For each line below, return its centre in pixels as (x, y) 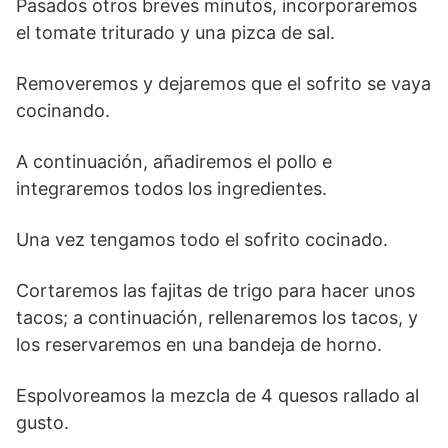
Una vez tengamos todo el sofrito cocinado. (204, 240)
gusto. (45, 423)
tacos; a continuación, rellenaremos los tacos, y (217, 318)
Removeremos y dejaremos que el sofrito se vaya (223, 84)
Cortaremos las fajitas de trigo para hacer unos (215, 291)
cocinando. (65, 111)
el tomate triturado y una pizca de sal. (178, 33)
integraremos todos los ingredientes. (174, 189)
